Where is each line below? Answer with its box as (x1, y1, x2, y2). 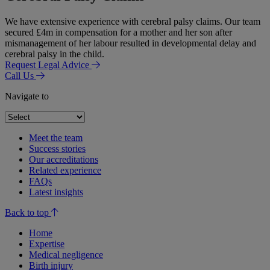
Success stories (29, 143, 86, 154)
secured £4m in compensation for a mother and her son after (5, 27, 232, 38)
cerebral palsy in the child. (5, 49, 104, 60)
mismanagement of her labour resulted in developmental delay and (5, 38, 256, 49)
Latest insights (29, 187, 83, 198)
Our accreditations (29, 154, 98, 165)
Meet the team (29, 133, 83, 143)
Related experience (29, 165, 101, 176)
